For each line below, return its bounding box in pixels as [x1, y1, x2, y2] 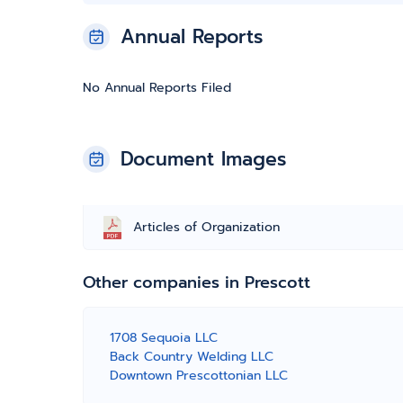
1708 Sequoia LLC [110, 328, 218, 347]
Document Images [121, 145, 286, 174]
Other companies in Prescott [83, 270, 310, 295]
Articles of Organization [133, 218, 280, 237]
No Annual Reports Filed [83, 78, 231, 97]
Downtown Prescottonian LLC [110, 366, 288, 385]
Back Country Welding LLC [110, 347, 273, 366]
